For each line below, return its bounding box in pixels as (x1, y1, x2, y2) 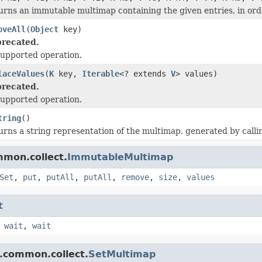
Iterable (82, 68, 119, 78)
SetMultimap (88, 248, 156, 260)
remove (121, 172, 149, 182)
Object (30, 24, 58, 34)
